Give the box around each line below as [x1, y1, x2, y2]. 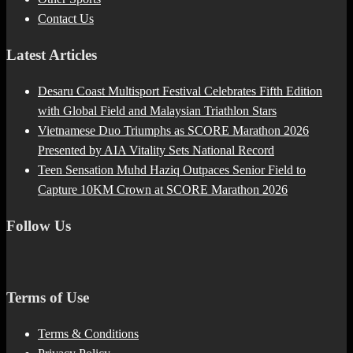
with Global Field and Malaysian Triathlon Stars [38, 103, 277, 117]
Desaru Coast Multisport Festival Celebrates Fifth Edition [38, 84, 322, 98]
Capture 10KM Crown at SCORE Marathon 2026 [38, 182, 288, 196]
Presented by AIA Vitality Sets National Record [38, 143, 274, 157]
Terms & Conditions [38, 326, 139, 340]
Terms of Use [6, 288, 89, 306]
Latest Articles [6, 46, 97, 64]
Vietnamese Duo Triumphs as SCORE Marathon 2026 [38, 123, 309, 137]
